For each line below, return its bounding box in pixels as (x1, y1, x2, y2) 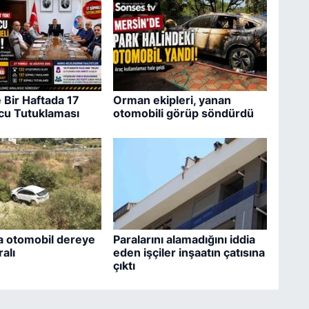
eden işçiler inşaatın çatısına (112, 245, 265, 259)
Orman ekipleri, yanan (112, 93, 231, 108)
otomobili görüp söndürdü (112, 106, 254, 121)
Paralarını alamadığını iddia (112, 232, 255, 246)
